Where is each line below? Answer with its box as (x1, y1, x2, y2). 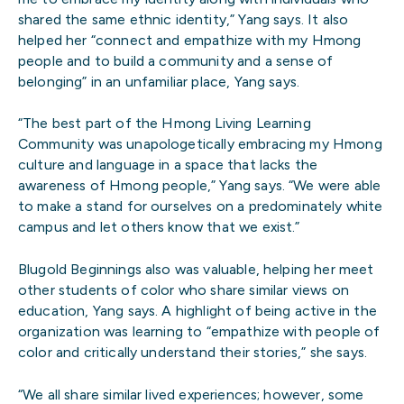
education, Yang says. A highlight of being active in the (18, 301, 377, 319)
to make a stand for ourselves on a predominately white (18, 197, 383, 216)
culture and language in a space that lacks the (18, 156, 318, 174)
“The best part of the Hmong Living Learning (18, 115, 311, 133)
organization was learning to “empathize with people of (18, 322, 381, 340)
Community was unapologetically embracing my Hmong (18, 135, 382, 153)
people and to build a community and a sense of (18, 51, 334, 69)
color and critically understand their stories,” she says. (18, 343, 367, 361)
